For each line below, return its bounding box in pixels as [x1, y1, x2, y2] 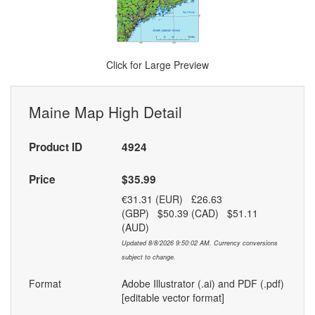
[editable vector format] [121, 290, 224, 305]
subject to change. [121, 252, 176, 262]
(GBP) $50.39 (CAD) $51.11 [121, 206, 258, 221]
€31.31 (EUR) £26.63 [121, 192, 222, 207]
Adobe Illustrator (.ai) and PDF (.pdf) [121, 276, 284, 291]
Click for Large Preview [106, 58, 209, 72]
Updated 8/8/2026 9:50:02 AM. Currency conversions [121, 238, 278, 248]
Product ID [29, 139, 82, 155]
